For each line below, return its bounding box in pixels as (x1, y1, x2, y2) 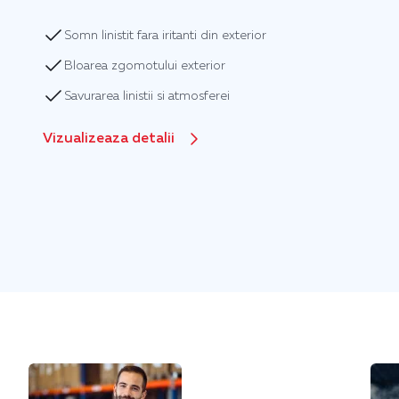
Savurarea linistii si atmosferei (64, 90, 230, 102)
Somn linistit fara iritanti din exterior (64, 29, 266, 42)
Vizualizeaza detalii (43, 132, 175, 146)
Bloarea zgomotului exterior (64, 60, 225, 72)
